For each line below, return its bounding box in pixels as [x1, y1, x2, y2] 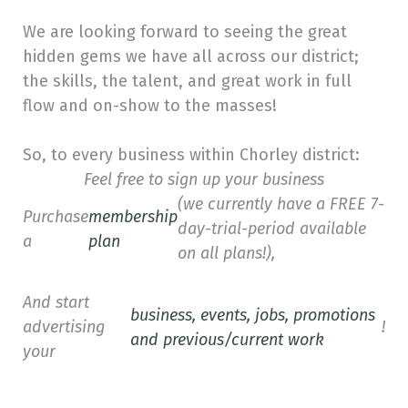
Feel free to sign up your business [84, 169, 324, 189]
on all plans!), [178, 243, 275, 263]
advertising [23, 317, 105, 337]
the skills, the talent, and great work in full [23, 71, 352, 91]
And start [23, 292, 89, 312]
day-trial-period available [178, 219, 366, 239]
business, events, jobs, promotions [130, 304, 376, 325]
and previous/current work [130, 329, 325, 350]
